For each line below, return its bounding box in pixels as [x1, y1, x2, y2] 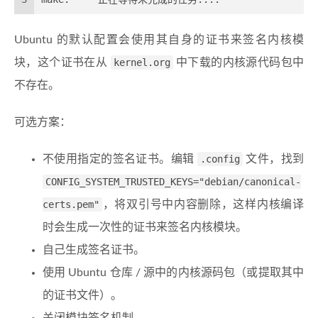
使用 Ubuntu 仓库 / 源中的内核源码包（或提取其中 [43, 267, 304, 279]
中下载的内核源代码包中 [172, 57, 305, 69]
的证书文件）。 [43, 290, 122, 302]
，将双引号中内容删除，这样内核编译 [102, 199, 304, 211]
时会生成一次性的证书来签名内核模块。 [43, 221, 247, 234]
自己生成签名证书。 [43, 244, 145, 256]
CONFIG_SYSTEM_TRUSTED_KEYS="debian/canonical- [45, 176, 301, 188]
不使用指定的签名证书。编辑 [43, 153, 197, 165]
